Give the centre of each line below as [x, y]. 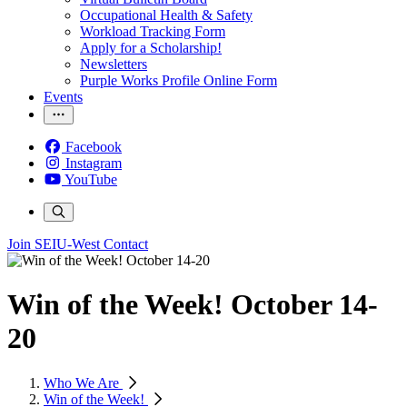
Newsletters [114, 64]
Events [63, 97]
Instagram [94, 163]
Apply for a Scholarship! [151, 48]
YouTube [91, 179]
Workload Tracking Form [153, 31]
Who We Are [83, 382]
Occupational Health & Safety [166, 15]
